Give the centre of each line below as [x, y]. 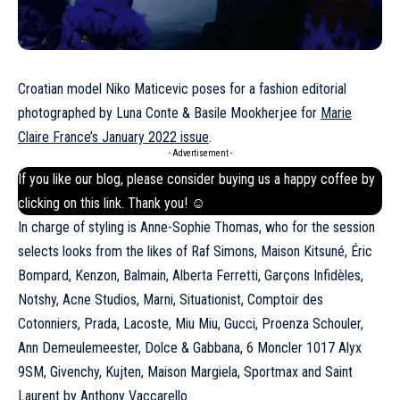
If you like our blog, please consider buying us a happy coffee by [196, 179]
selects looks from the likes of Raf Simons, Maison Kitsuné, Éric [195, 252]
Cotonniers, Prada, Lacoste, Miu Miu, [121, 324]
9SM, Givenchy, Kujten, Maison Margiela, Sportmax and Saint [185, 372]
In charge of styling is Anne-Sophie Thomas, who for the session [196, 228]
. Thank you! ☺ [163, 204]
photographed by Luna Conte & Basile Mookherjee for [169, 113]
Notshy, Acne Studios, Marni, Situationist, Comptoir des [171, 300]
